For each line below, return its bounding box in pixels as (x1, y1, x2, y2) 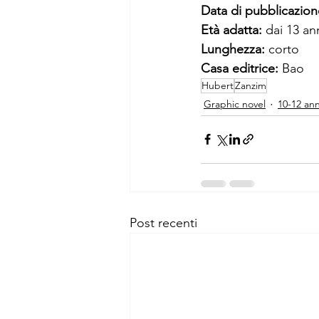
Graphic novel (204, 98, 266, 111)
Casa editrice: (201, 60, 282, 76)
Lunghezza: (201, 41, 268, 57)
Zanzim (235, 78, 266, 92)
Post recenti (130, 214, 197, 231)
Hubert (202, 78, 234, 92)
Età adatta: (201, 21, 266, 38)
